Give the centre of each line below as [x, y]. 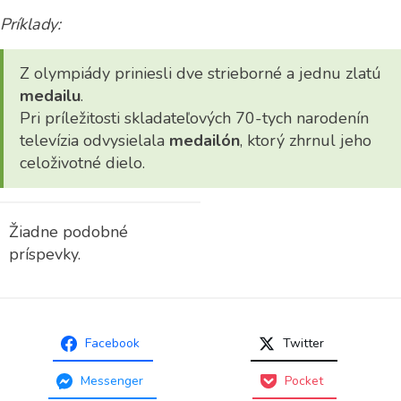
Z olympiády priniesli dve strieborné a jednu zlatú [200, 73]
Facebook [112, 343]
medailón [205, 141]
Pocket [303, 381]
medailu [50, 96]
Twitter [303, 343]
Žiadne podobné [68, 232]
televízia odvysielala [94, 141]
